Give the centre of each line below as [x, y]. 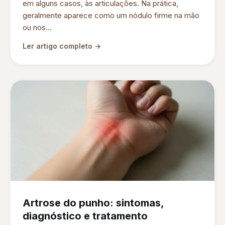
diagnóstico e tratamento [85, 216]
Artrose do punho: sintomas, [93, 203]
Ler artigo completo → [62, 46]
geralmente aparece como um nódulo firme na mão [111, 16]
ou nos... [37, 28]
